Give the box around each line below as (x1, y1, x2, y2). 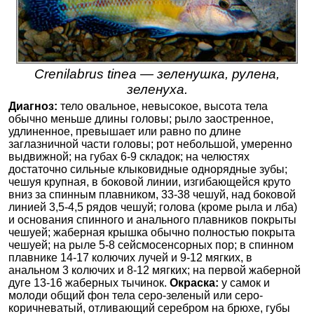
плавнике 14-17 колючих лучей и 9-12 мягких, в (8, 252, 252, 264)
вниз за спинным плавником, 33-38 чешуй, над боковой (8, 189, 296, 201)
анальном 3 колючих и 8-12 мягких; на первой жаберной (8, 264, 301, 277)
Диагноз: (8, 100, 57, 113)
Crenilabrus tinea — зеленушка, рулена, (34, 67, 280, 82)
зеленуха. (126, 82, 188, 97)
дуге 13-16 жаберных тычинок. (8, 277, 170, 289)
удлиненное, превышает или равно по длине (8, 125, 241, 138)
